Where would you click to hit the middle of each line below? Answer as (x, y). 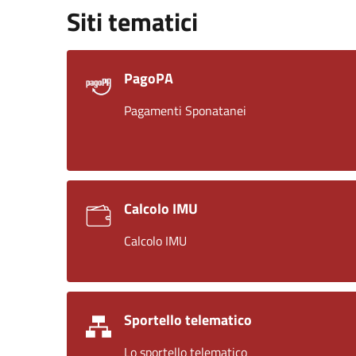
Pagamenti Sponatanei (185, 110)
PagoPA (149, 78)
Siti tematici (132, 21)
